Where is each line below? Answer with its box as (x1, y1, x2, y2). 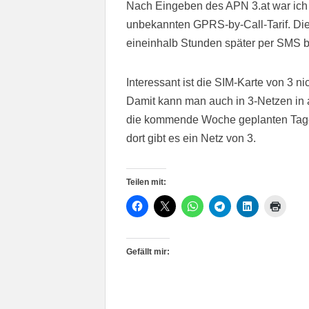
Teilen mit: (126, 177, 166, 187)
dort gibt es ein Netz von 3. (126, 132, 256, 144)
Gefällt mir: (126, 246, 170, 257)
